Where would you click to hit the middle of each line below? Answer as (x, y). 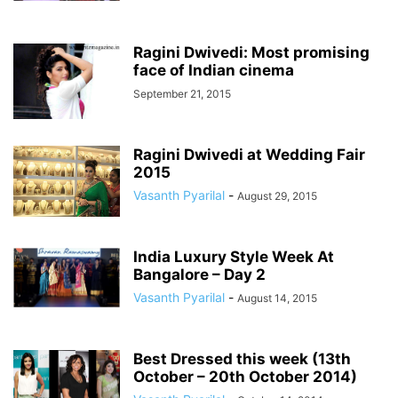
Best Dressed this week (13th (242, 359)
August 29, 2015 (277, 196)
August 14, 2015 (277, 298)
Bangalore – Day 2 (199, 275)
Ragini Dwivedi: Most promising (251, 52)
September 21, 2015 (182, 94)
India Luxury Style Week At (234, 257)
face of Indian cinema (214, 70)
